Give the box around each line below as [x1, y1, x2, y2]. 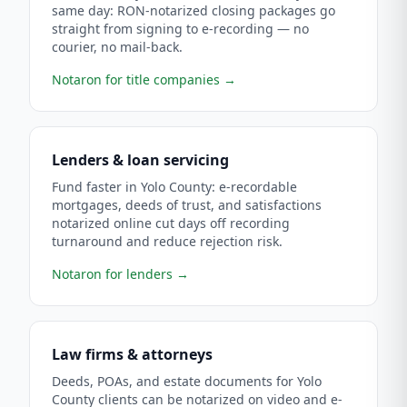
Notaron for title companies [52, 71, 220, 88]
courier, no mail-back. [52, 38, 183, 55]
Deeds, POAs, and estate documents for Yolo [52, 372, 322, 390]
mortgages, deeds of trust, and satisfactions [52, 196, 322, 213]
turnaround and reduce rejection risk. [52, 233, 283, 250]
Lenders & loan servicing [52, 150, 229, 170]
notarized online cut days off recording [52, 214, 290, 232]
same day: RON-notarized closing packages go [52, 2, 335, 19]
